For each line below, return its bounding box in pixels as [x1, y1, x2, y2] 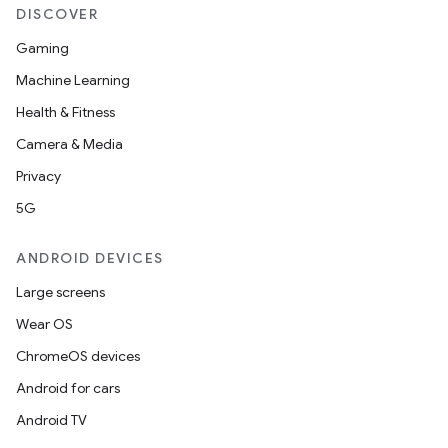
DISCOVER [16, 5, 98, 23]
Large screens [16, 283, 105, 301]
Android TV [16, 411, 87, 429]
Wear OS [16, 315, 73, 333]
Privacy [16, 167, 61, 185]
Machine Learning [16, 71, 130, 89]
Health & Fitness [16, 103, 115, 121]
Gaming [16, 39, 69, 57]
